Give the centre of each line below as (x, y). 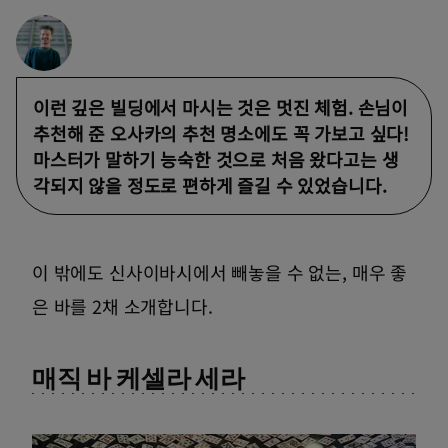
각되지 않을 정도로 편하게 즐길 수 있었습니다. (210, 185)
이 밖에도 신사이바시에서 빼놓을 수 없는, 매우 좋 (219, 272)
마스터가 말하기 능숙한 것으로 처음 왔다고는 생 (216, 159)
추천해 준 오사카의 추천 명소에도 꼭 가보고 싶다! (221, 133)
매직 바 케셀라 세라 (139, 378)
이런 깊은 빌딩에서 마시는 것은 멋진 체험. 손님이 (220, 107)
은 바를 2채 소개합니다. (122, 306)
